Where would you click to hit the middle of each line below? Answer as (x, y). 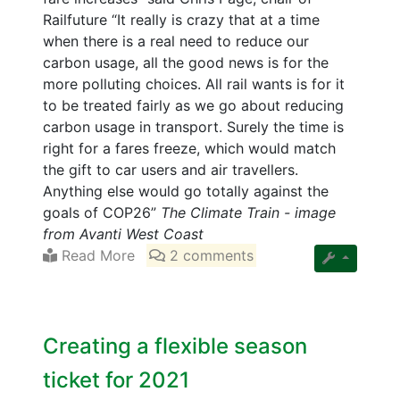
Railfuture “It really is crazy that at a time (181, 19)
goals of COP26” (102, 212)
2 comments (210, 255)
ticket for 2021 (116, 379)
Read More (96, 255)
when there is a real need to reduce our (176, 41)
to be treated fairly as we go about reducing (193, 105)
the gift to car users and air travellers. (171, 169)
